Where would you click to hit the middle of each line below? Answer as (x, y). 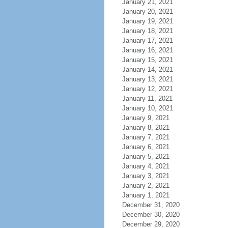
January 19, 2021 (147, 21)
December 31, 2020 (151, 205)
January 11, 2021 (147, 98)
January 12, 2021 (147, 89)
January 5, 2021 (146, 156)
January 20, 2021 (147, 11)
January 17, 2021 (147, 40)
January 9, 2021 (146, 118)
